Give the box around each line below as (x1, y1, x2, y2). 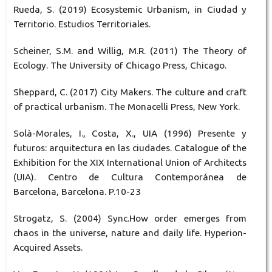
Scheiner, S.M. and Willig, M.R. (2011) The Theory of (13, 46, 247, 56)
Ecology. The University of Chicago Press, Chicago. (13, 60, 226, 71)
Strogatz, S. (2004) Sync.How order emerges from (13, 213, 247, 224)
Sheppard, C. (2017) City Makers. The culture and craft (13, 87, 247, 98)
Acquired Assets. (13, 242, 83, 253)
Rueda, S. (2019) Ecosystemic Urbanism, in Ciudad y (13, 4, 247, 15)
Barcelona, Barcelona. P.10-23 (13, 186, 141, 197)
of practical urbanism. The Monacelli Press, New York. (13, 101, 240, 112)
